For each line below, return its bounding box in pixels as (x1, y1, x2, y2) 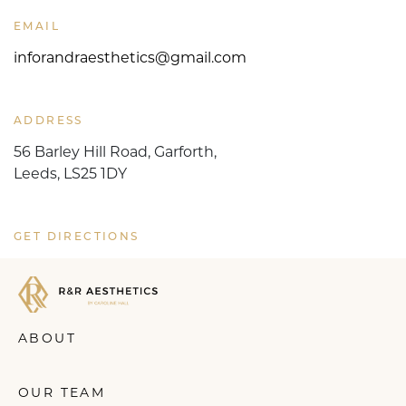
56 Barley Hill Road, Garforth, (14, 145, 217, 160)
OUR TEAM (18, 386, 106, 401)
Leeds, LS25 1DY (14, 167, 127, 182)
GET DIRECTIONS (14, 231, 140, 243)
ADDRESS (14, 115, 83, 127)
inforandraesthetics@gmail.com (14, 51, 246, 66)
